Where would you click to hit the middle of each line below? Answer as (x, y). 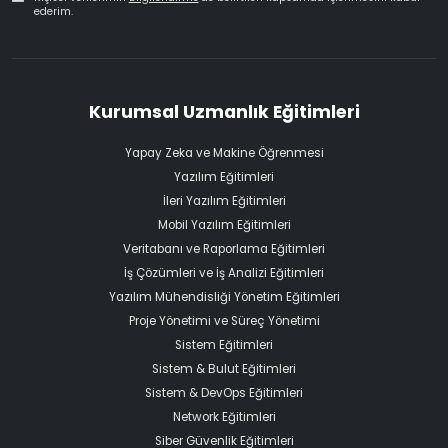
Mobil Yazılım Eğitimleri (224, 224)
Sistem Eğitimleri (224, 344)
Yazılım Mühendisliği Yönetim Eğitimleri (224, 296)
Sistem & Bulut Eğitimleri (224, 368)
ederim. (53, 11)
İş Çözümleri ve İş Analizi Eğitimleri (224, 272)
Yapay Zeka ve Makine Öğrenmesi (224, 152)
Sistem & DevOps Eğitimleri (224, 392)
